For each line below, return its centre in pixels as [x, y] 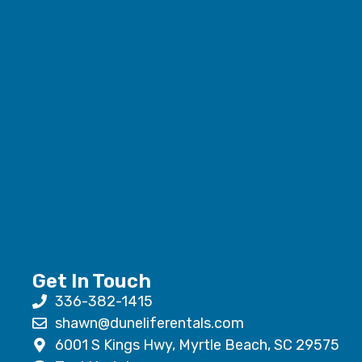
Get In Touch [92, 281]
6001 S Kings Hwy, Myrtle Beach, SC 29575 [197, 345]
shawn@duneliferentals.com [149, 323]
